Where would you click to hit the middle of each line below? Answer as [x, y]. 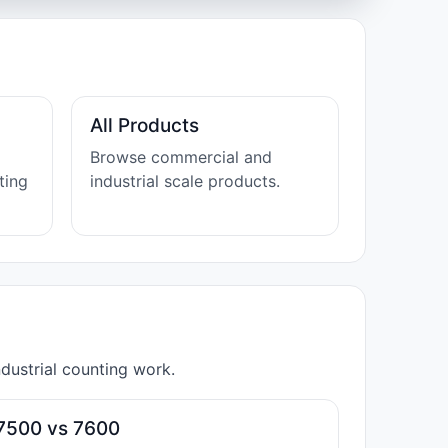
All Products [144, 125]
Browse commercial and [181, 157]
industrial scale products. [185, 181]
